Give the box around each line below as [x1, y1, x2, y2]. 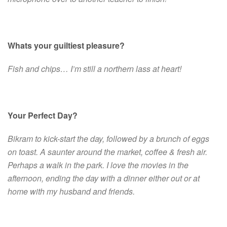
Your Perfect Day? [8, 109, 78, 121]
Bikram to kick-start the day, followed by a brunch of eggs [8, 132, 209, 144]
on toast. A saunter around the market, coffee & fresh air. [8, 145, 207, 158]
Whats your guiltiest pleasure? [8, 39, 125, 51]
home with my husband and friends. [8, 185, 135, 197]
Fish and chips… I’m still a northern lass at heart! [8, 62, 181, 74]
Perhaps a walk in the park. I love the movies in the [8, 159, 188, 171]
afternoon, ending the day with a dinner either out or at [8, 172, 200, 184]
